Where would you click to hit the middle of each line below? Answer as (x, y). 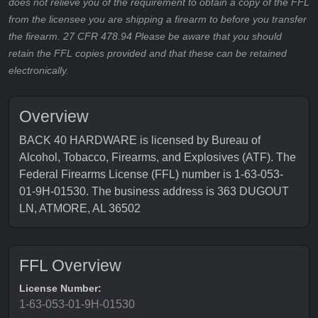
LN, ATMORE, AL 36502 (80, 208)
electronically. (39, 70)
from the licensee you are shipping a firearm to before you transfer (158, 19)
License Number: (60, 288)
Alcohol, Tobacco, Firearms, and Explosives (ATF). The (158, 157)
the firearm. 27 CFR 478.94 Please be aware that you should (145, 36)
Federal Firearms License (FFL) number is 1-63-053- (151, 174)
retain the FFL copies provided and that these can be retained (148, 53)
